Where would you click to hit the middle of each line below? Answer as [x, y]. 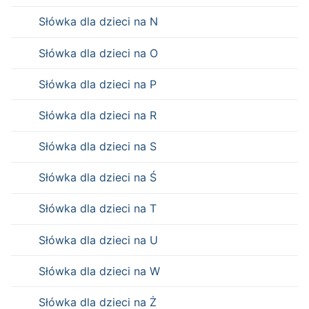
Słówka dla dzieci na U [98, 240]
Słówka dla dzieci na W [99, 271]
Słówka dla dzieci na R [98, 115]
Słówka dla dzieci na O [98, 53]
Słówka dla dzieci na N [98, 22]
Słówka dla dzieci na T [98, 209]
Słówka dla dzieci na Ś [98, 178]
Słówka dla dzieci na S [98, 147]
